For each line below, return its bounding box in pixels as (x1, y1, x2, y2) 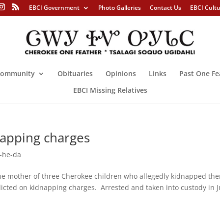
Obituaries (57, 68, 93, 78)
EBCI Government (28, 3, 80, 12)
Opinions (106, 68, 136, 78)
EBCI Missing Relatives (73, 85, 147, 95)
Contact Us (149, 3, 181, 12)
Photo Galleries (98, 3, 141, 12)
